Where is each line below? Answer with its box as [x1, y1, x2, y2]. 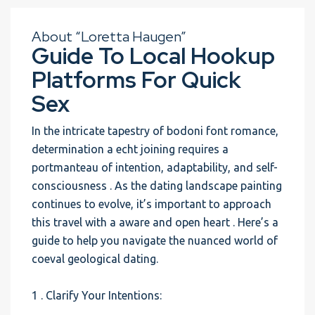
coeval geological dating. [32, 252, 158, 265]
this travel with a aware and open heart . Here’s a [32, 216, 278, 229]
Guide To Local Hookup [32, 41, 275, 71]
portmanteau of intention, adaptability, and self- [32, 161, 278, 174]
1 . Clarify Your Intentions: [32, 289, 162, 302]
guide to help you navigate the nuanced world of [32, 234, 278, 247]
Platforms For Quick [32, 65, 241, 95]
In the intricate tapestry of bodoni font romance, [32, 124, 278, 137]
